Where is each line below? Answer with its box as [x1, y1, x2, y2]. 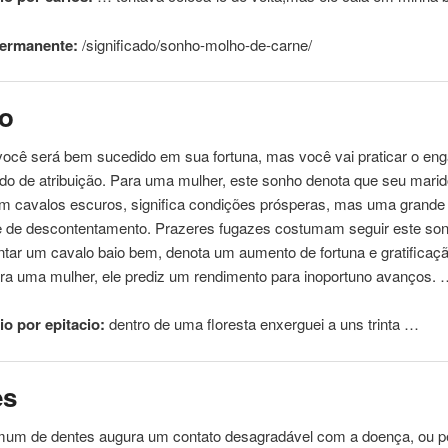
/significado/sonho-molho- [78, 33, 251, 55]
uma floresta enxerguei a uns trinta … [170, 313, 420, 335]
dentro [105, 313, 155, 335]
